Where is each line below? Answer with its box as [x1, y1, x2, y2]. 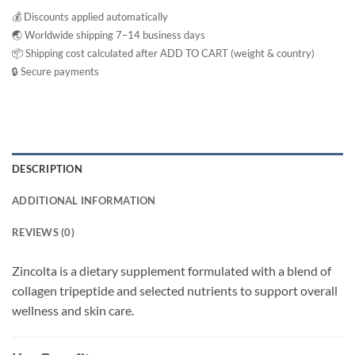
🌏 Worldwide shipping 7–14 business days [12, 29, 205, 42]
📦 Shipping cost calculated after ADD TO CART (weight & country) [12, 47, 315, 60]
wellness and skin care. [12, 302, 134, 318]
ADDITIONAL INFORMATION [12, 193, 156, 207]
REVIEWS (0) [12, 225, 74, 239]
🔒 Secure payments [12, 65, 99, 78]
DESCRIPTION [12, 162, 82, 175]
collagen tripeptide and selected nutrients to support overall [12, 282, 338, 298]
